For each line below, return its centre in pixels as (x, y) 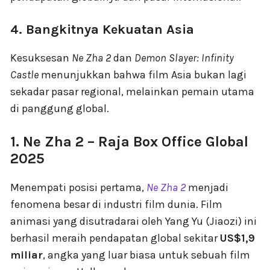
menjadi (207, 188)
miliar (27, 255)
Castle (24, 75)
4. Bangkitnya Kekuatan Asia (102, 30)
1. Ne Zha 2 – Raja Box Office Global (129, 142)
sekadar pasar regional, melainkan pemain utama (132, 92)
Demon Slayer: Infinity (184, 58)
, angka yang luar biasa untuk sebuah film (146, 255)
